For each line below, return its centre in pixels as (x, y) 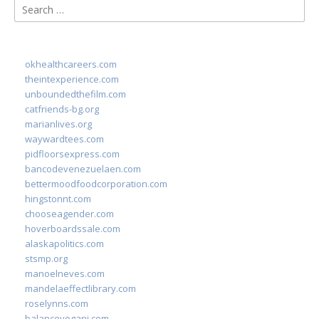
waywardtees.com (64, 139)
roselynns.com (57, 303)
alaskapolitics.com (64, 244)
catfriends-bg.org (62, 109)
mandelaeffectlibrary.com (80, 288)
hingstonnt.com (58, 199)
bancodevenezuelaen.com (83, 169)
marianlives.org (58, 124)
